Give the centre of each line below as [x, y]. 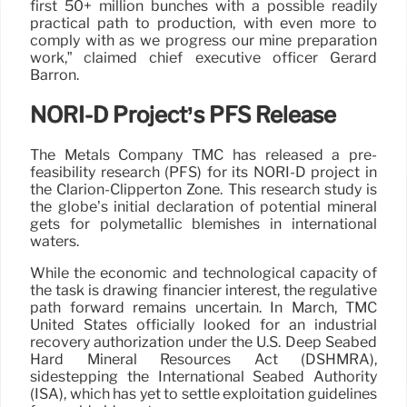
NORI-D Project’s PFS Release [183, 114]
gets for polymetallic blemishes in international [203, 223]
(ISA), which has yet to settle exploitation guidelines [203, 393]
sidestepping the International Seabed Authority [203, 376]
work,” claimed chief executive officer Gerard [203, 58]
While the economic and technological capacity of [203, 273]
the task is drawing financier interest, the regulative [203, 290]
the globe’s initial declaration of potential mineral [203, 206]
